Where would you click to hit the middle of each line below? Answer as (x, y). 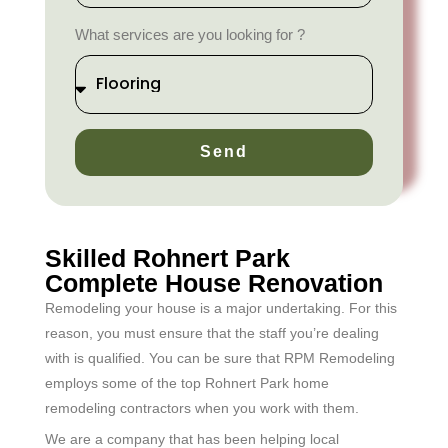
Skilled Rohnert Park (167, 257)
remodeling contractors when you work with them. (202, 407)
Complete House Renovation (214, 282)
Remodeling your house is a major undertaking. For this (221, 307)
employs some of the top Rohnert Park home (187, 382)
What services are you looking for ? (189, 34)
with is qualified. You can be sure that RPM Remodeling (220, 357)
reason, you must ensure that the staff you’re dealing (212, 332)
